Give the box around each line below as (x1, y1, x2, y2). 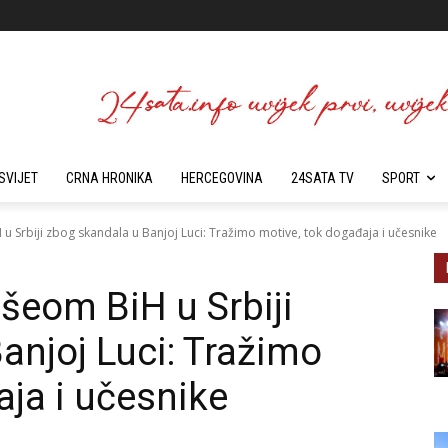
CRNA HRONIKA (66, 170, 153, 186)
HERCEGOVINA (181, 170, 263, 186)
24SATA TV (291, 170, 354, 186)
